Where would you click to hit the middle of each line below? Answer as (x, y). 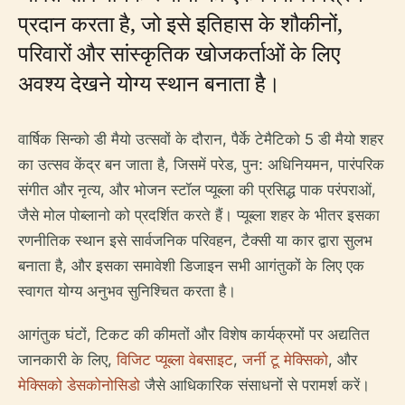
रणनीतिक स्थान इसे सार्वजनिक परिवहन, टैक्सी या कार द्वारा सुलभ (195, 240)
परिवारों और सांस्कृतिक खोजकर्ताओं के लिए (179, 53)
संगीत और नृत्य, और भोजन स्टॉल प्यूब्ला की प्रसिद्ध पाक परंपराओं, (197, 190)
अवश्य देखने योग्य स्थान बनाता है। (149, 83)
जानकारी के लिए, (67, 360)
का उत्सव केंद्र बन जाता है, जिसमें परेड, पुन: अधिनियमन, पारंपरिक (201, 165)
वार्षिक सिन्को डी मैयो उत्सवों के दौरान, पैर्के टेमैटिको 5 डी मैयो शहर (201, 139)
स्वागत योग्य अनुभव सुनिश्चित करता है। (127, 291)
